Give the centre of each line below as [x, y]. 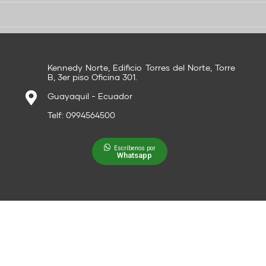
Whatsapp [135, 156]
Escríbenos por [134, 148]
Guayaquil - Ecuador [90, 96]
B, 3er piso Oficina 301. [92, 77]
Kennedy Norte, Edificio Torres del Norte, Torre [142, 68]
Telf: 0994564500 [81, 115]
